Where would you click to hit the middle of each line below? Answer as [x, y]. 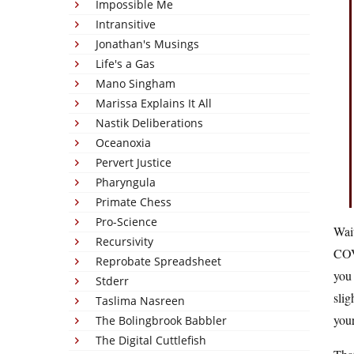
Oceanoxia [123, 143]
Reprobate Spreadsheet [158, 261]
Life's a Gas [125, 64]
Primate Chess [134, 202]
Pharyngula [126, 182]
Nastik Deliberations [149, 123]
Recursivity [124, 241]
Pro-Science [126, 222]
